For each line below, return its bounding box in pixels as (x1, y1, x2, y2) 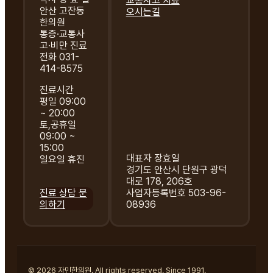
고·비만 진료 (40, 40, 87, 52)
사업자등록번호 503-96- (126, 187, 226, 199)
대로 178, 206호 (126, 175, 193, 188)
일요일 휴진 (40, 154, 85, 166)
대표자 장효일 (126, 152, 180, 165)
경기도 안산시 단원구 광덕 (126, 164, 227, 176)
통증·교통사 (40, 28, 85, 40)
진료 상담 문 (40, 187, 87, 199)
